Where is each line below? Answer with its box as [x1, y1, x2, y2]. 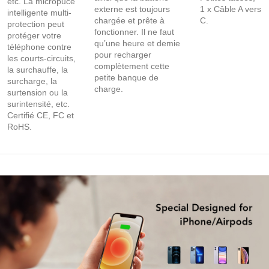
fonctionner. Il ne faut [94, 26, 174, 37]
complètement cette [94, 61, 169, 71]
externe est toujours [94, 4, 170, 14]
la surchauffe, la [7, 64, 68, 74]
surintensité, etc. [7, 98, 70, 109]
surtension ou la [7, 87, 68, 97]
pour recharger [94, 49, 151, 59]
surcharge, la [7, 76, 57, 86]
